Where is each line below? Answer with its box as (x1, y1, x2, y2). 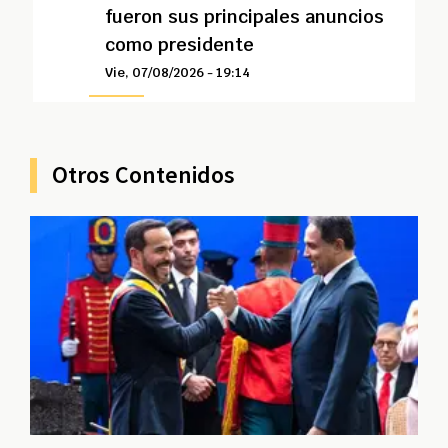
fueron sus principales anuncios (104, 5, 384, 28)
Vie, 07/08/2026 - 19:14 (104, 64, 250, 81)
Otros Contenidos (52, 159, 235, 190)
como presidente (104, 33, 254, 56)
